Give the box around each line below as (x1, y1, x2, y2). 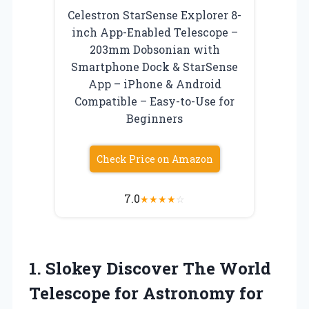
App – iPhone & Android (88, 76, 221, 91)
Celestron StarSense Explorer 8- (68, 7, 241, 22)
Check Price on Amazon (96, 152, 213, 166)
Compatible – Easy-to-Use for (74, 93, 235, 108)
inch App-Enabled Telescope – (71, 24, 238, 39)
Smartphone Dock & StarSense (71, 59, 238, 74)
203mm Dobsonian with (89, 41, 220, 57)
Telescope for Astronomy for (29, 281, 263, 304)
